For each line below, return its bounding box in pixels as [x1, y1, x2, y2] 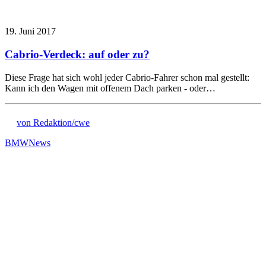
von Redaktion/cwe [17, 117, 90, 128]
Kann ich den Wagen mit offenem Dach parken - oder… [5, 83, 216, 93]
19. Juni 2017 [5, 26, 56, 37]
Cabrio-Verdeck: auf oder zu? [5, 47, 150, 61]
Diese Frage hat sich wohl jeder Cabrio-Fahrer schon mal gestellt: [5, 72, 249, 83]
